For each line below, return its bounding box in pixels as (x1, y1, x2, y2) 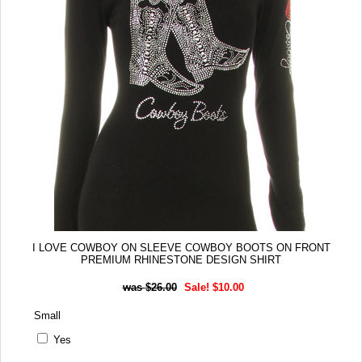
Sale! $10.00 (183, 280, 244, 293)
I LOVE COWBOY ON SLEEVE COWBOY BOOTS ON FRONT (32, 242, 330, 255)
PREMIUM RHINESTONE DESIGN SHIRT (81, 254, 281, 267)
